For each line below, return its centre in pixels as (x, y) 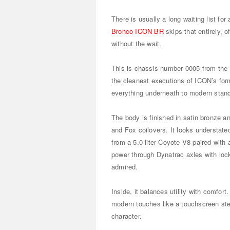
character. (127, 216)
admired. (125, 167)
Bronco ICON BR (138, 31)
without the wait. (137, 43)
